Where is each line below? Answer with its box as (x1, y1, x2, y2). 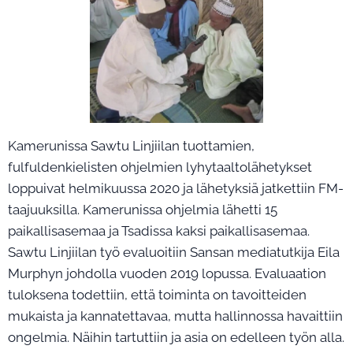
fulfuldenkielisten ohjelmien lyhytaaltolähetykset (8, 158, 312, 175)
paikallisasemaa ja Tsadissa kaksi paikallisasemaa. (8, 222, 310, 239)
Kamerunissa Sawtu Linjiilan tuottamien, (8, 137, 255, 154)
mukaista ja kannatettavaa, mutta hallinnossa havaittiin (8, 307, 343, 324)
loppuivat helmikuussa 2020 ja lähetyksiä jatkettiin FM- (8, 180, 344, 196)
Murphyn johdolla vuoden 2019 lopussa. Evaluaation (8, 265, 326, 281)
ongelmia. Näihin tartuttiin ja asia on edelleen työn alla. (8, 329, 344, 345)
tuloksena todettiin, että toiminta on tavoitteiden (8, 286, 307, 303)
